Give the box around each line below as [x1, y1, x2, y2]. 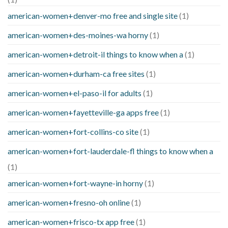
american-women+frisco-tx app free [8, 216, 134, 226]
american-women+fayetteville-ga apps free [8, 107, 159, 117]
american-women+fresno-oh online [8, 197, 130, 207]
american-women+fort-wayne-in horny [8, 178, 143, 188]
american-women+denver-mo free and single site [8, 10, 178, 20]
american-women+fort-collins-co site [8, 126, 138, 136]
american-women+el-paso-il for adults [8, 88, 141, 98]
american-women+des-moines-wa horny [8, 30, 148, 40]
